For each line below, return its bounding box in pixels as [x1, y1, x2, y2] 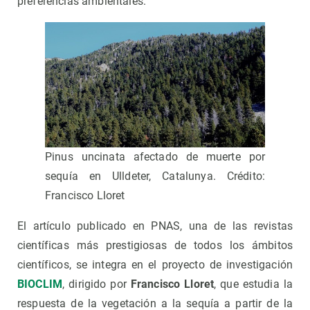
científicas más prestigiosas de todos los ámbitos [17, 238, 293, 252]
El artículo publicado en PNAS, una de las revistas [17, 219, 293, 232]
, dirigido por [62, 277, 131, 291]
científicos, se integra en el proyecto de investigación [17, 257, 293, 271]
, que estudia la [214, 277, 293, 291]
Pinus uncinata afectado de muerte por [45, 149, 265, 163]
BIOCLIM [17, 277, 63, 291]
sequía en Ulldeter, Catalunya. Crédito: [45, 169, 265, 183]
